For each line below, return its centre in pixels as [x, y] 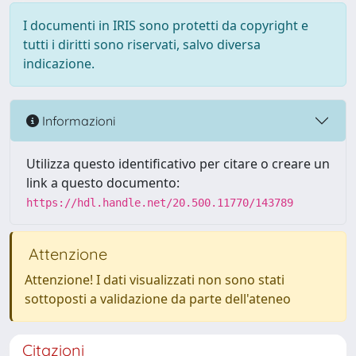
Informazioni [77, 120]
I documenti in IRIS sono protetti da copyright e [166, 25]
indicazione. [59, 64]
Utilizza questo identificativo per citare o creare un [178, 164]
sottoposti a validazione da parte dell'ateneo [158, 299]
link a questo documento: [103, 183]
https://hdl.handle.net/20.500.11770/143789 [160, 203]
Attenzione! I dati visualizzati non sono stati [155, 280]
